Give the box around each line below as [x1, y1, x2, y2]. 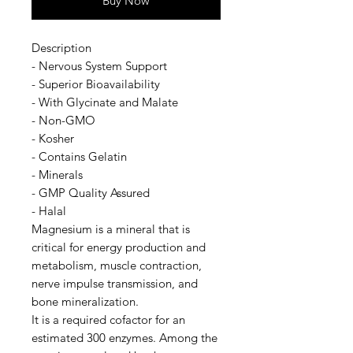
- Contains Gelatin [32, 149, 127, 165]
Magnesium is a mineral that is [32, 221, 190, 237]
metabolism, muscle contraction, [32, 258, 202, 273]
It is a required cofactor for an [32, 312, 185, 328]
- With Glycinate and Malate [32, 95, 178, 110]
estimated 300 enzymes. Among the [32, 330, 217, 346]
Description [32, 40, 91, 56]
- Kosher [32, 131, 74, 147]
